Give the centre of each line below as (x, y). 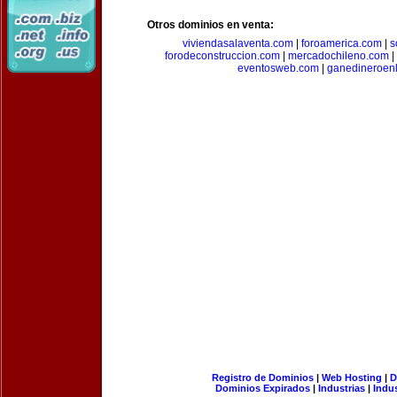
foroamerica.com (341, 43)
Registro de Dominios (262, 378)
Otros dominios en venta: (210, 25)
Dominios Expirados (263, 388)
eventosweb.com (278, 68)
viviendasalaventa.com (237, 43)
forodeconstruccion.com (222, 56)
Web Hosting (351, 378)
